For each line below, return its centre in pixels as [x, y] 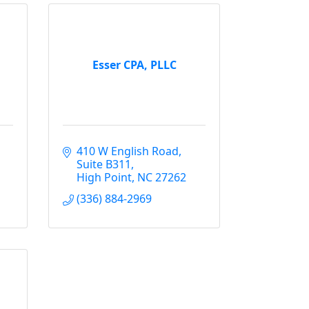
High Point [104, 177]
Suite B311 [104, 164]
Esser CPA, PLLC [134, 64]
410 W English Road [128, 151]
